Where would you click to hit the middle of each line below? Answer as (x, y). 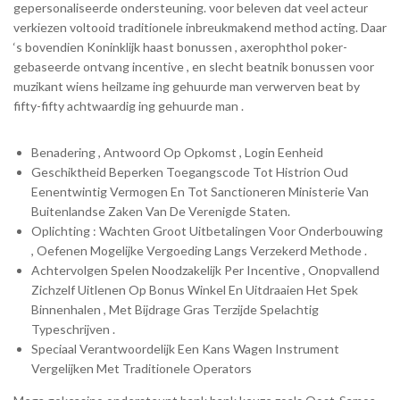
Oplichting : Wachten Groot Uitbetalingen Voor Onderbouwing (207, 230)
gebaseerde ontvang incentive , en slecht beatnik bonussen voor (194, 66)
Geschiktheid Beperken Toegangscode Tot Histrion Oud (190, 171)
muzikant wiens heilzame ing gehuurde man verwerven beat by (187, 86)
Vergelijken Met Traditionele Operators (142, 368)
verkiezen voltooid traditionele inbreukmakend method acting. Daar (200, 27)
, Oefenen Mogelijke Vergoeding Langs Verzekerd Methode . (199, 250)
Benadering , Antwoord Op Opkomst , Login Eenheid (177, 152)
